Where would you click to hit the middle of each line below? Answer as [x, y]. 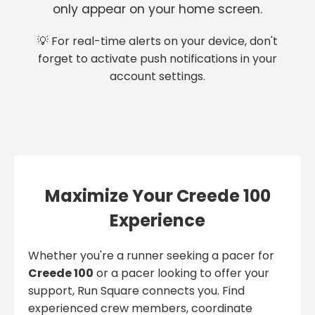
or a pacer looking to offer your [181, 274]
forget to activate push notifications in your [157, 59]
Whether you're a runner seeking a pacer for [151, 256]
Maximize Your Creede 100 [157, 196]
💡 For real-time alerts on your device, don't [157, 41]
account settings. [157, 77]
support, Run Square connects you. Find [136, 291]
